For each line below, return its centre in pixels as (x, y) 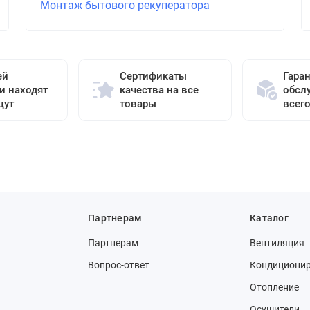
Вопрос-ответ (119, 265)
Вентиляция (277, 243)
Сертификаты (153, 76)
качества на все (159, 90)
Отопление (274, 287)
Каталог (269, 218)
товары (138, 104)
